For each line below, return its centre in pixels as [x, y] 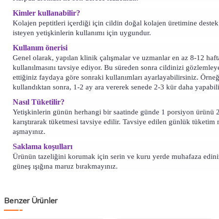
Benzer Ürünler [31, 201]
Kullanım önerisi [40, 48]
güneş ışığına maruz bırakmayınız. [65, 166]
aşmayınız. [29, 132]
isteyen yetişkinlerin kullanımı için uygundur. [82, 33]
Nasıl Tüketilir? [39, 102]
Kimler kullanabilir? [46, 13]
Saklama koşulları [43, 147]
